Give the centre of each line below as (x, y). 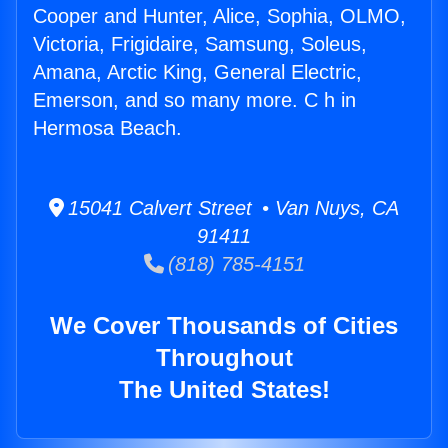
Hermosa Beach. (107, 128)
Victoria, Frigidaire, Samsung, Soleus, (200, 44)
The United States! (224, 390)
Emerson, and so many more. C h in (194, 100)
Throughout (224, 358)
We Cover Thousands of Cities (224, 326)
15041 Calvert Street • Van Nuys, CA (231, 208)
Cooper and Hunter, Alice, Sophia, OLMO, (219, 16)
